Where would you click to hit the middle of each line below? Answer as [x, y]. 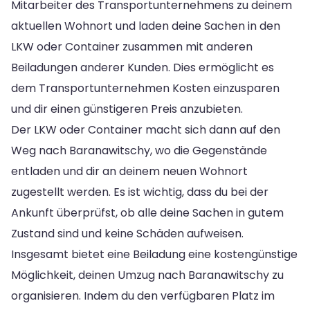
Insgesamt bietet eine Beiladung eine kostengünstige [154, 254]
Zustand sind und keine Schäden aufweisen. [127, 233]
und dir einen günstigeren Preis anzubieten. [127, 109]
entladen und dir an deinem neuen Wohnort [129, 171]
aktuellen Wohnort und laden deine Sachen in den [146, 26]
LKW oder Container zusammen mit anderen [132, 46]
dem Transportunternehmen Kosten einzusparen [145, 88]
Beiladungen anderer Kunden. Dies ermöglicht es [143, 67]
